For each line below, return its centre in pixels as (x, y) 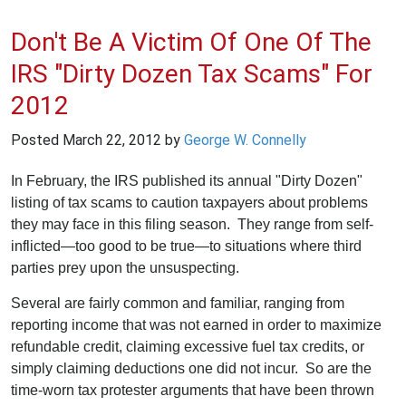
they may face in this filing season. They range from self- (192, 224)
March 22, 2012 (112, 140)
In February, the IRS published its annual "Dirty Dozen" (187, 180)
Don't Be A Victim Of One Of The (191, 43)
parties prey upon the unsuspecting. (125, 267)
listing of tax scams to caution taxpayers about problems (189, 202)
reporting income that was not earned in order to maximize (196, 324)
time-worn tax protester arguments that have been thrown (193, 390)
